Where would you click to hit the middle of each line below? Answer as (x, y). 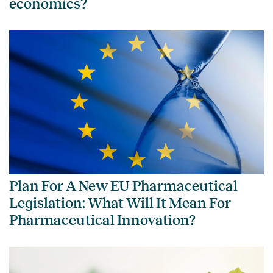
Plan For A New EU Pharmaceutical (123, 186)
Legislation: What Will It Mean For (120, 203)
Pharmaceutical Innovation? (102, 220)
